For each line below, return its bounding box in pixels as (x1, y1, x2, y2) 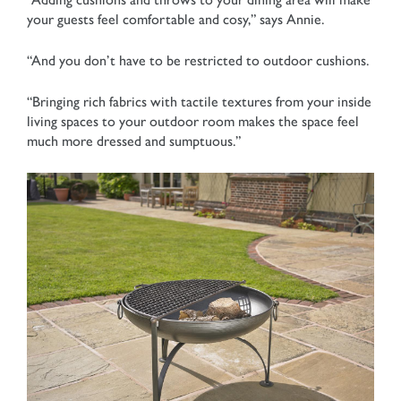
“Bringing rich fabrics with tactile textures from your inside (27, 92, 371, 110)
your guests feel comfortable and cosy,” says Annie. (27, 10, 325, 28)
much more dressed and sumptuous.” (27, 132, 241, 149)
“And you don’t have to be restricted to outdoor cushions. (27, 51, 370, 69)
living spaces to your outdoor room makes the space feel (27, 112, 359, 130)
